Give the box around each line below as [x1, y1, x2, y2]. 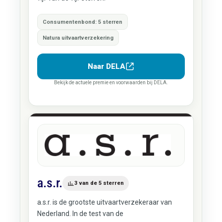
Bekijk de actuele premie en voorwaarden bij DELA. [54, 80, 168, 85]
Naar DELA [88, 62, 125, 71]
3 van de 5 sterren [74, 179, 124, 186]
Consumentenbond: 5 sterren [42, 18, 122, 25]
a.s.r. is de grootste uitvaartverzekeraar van [37, 198, 172, 206]
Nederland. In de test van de [37, 210, 123, 218]
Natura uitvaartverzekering [42, 34, 113, 41]
